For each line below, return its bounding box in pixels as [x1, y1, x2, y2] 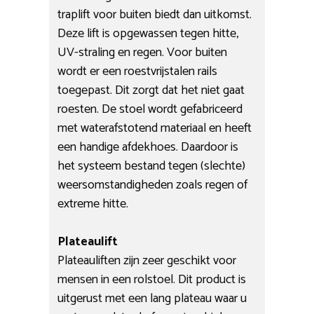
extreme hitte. [57, 193, 129, 214]
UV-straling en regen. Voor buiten [57, 41, 228, 63]
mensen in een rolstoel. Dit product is [57, 268, 247, 290]
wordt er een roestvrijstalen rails [57, 60, 218, 82]
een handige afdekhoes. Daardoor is [57, 136, 239, 158]
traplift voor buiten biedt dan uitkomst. [57, 4, 252, 25]
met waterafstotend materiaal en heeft [57, 117, 252, 139]
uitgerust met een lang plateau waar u [57, 287, 247, 309]
